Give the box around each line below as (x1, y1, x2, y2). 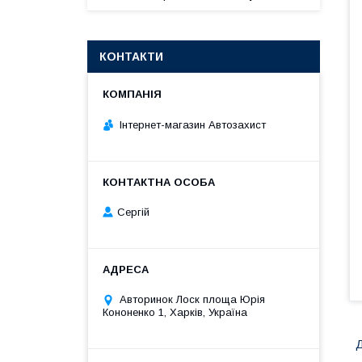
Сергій (117, 206, 149, 219)
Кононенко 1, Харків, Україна (103, 306, 247, 319)
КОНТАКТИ (99, 50, 163, 63)
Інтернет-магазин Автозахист (120, 118, 266, 131)
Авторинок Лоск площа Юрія (120, 293, 265, 306)
